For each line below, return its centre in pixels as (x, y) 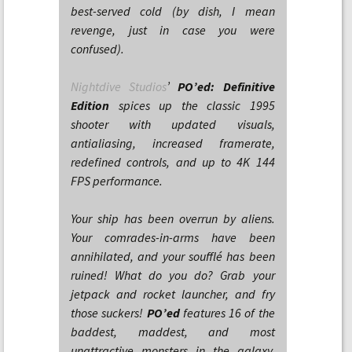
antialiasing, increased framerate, (173, 143)
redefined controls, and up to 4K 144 (173, 162)
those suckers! (109, 313)
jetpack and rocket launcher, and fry (173, 294)
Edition (90, 105)
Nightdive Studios (119, 86)
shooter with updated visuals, (173, 124)
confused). (97, 49)
